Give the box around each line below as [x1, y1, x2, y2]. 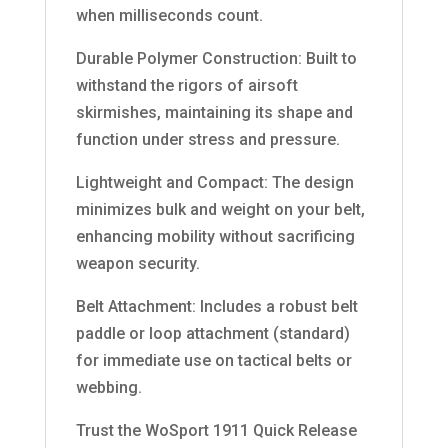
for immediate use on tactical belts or [75, 350, 352, 370]
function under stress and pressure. [75, 129, 340, 149]
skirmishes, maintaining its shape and [75, 102, 353, 122]
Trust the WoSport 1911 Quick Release [75, 420, 357, 440]
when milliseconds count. [75, 5, 263, 25]
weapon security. [75, 253, 200, 273]
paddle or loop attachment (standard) [75, 323, 350, 343]
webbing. [75, 377, 142, 397]
